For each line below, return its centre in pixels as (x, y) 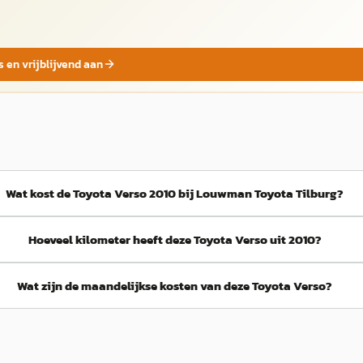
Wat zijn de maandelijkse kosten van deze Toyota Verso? (175, 286)
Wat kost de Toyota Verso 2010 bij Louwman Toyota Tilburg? (175, 193)
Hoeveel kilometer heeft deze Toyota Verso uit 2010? (175, 239)
